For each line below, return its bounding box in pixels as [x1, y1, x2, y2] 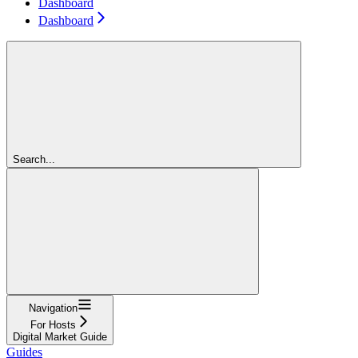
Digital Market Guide [13, 330, 107, 343]
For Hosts [30, 318, 76, 331]
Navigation [28, 301, 78, 314]
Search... [13, 153, 55, 165]
